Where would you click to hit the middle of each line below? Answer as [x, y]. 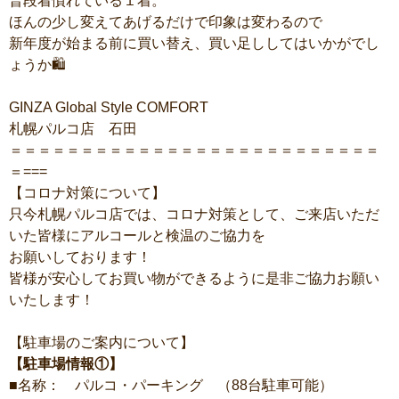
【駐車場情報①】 [66, 364]
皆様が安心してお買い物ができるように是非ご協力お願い [194, 278]
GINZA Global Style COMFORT [109, 107]
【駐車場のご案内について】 [102, 342]
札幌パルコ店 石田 [73, 129]
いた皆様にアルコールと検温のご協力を [137, 236]
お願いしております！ [80, 257]
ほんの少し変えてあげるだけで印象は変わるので [166, 22]
